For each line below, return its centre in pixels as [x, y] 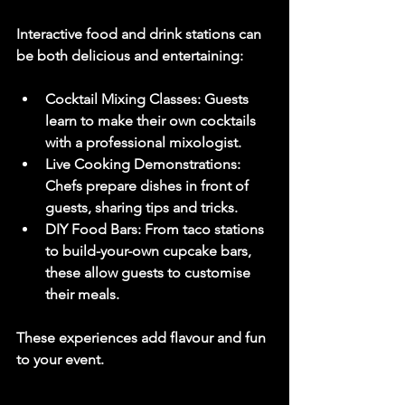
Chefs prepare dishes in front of [149, 185]
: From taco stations [202, 229]
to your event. [60, 359]
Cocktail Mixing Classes [121, 99]
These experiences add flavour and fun [143, 337]
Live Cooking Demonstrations [141, 164]
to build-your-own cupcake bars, [150, 250]
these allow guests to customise [150, 272]
